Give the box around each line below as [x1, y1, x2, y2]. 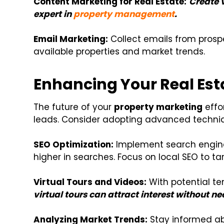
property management [73, 8, 175, 20]
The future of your [33, 101, 114, 113]
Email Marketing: [33, 33, 108, 45]
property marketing [114, 101, 203, 113]
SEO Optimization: [33, 138, 114, 151]
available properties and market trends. [33, 45, 205, 58]
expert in [33, 8, 74, 20]
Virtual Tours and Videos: [33, 176, 147, 188]
